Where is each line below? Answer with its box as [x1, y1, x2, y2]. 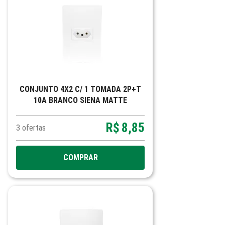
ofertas [22, 123, 46, 133]
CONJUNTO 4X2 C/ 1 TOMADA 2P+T [20, 84, 141, 94]
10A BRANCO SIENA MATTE [34, 95, 127, 105]
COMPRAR [63, 153, 98, 162]
